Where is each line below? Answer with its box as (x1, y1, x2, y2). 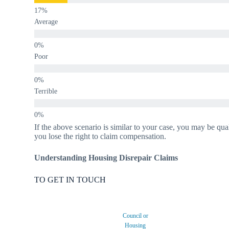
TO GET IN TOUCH (34, 175, 106, 184)
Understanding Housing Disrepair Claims (34, 153, 178, 162)
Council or (122, 212, 148, 220)
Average (34, 17, 58, 26)
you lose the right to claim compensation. (34, 131, 167, 141)
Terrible (34, 87, 58, 95)
